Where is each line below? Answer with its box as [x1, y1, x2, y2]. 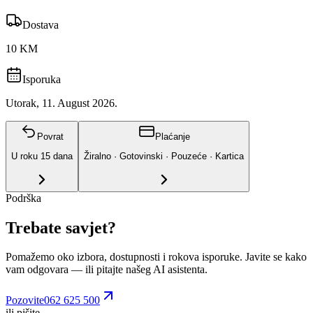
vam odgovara [6, 263, 68, 276]
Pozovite [6, 294, 44, 307]
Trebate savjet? [6, 218, 116, 237]
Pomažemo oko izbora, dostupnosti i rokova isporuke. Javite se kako [6, 251, 307, 263]
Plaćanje [154, 131, 190, 142]
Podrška [6, 191, 41, 204]
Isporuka [22, 73, 61, 85]
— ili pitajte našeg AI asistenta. [68, 263, 208, 276]
